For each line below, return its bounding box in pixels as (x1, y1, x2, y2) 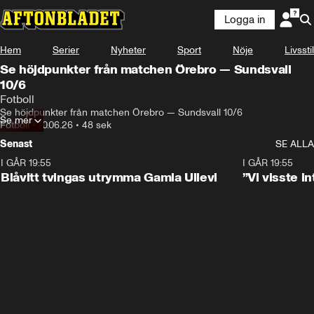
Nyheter (111, 44, 146, 56)
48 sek (82, 119, 111, 131)
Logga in (224, 13, 265, 26)
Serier (53, 44, 79, 56)
